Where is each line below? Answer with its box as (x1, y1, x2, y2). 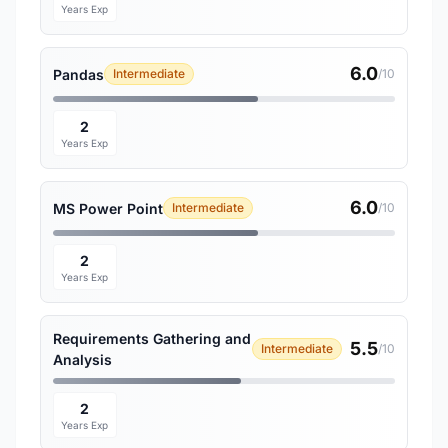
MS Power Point (53, 199, 163, 217)
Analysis (53, 351, 112, 368)
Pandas (53, 65, 104, 83)
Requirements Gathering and (53, 330, 251, 347)
